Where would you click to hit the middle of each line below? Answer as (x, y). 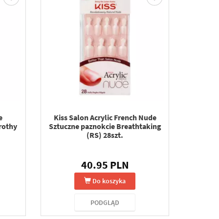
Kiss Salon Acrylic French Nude (105, 117)
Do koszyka (109, 181)
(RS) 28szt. (105, 135)
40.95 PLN (105, 165)
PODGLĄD (105, 202)
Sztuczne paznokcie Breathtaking (105, 126)
